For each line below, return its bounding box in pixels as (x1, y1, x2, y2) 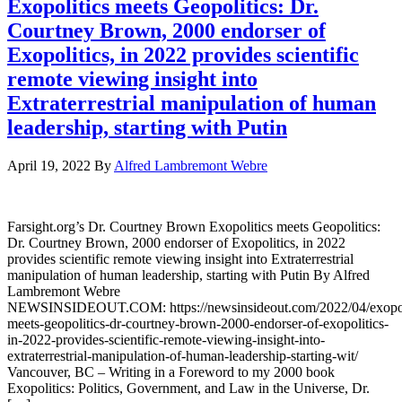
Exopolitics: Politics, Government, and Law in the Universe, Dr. (7, 380, 370, 396)
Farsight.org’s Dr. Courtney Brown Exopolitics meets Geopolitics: (7, 218, 380, 234)
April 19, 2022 (7, 157, 91, 173)
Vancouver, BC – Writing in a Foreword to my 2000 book (7, 363, 335, 380)
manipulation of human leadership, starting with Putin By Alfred (7, 267, 370, 283)
